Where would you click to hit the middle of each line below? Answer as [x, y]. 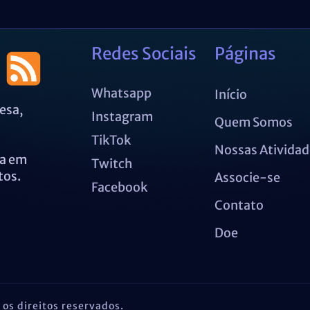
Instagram [122, 116]
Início [231, 94]
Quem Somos [254, 122]
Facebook [120, 187]
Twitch [112, 163]
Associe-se [248, 177]
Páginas [246, 53]
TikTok [111, 140]
